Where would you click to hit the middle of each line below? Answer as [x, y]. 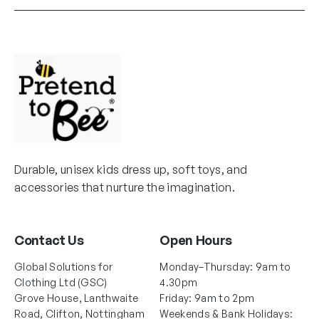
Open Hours [196, 240]
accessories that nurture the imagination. [125, 187]
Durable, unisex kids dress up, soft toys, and [131, 169]
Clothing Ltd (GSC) [62, 282]
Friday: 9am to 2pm [207, 298]
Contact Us [49, 240]
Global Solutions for [64, 266]
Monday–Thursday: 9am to [225, 266]
